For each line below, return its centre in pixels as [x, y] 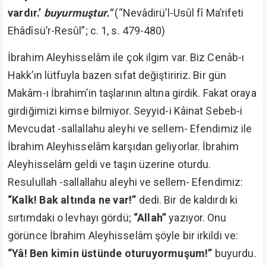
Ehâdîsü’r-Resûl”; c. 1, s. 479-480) [87, 31]
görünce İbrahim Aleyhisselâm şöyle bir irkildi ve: [123, 235]
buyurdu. [235, 253]
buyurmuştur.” [78, 13]
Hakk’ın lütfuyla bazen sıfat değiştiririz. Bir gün [117, 75]
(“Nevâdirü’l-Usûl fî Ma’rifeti [178, 13]
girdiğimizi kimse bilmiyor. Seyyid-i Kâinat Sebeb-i [125, 111]
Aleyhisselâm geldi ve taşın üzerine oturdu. [110, 164]
